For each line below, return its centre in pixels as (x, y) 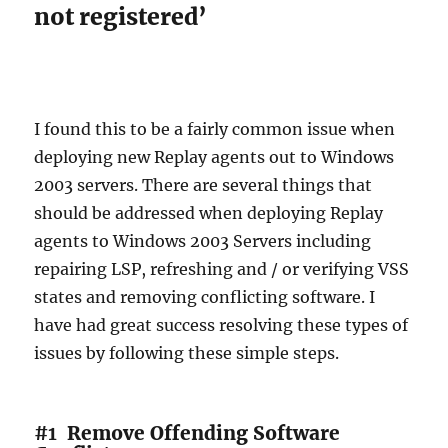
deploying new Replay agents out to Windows (214, 156)
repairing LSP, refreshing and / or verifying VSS (222, 268)
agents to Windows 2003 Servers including (203, 240)
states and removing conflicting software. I (205, 296)
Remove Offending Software (201, 432)
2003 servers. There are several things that (203, 184)
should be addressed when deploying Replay (209, 212)
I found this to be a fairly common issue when (215, 128)
